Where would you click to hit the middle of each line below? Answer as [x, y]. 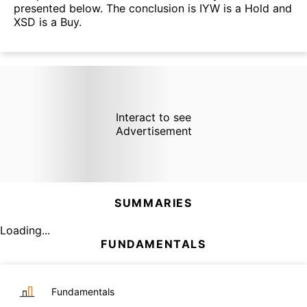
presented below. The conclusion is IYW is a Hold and [153, 9]
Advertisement [153, 131]
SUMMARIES [153, 202]
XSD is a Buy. [48, 22]
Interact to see [153, 117]
